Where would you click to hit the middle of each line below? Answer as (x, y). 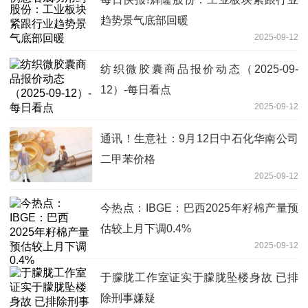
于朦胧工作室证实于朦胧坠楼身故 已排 (199, 278)
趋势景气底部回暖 (144, 21)
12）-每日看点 (136, 90)
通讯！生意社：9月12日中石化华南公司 (199, 139)
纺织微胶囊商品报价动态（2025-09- (199, 69)
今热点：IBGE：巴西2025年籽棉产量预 (199, 208)
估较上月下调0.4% (146, 229)
